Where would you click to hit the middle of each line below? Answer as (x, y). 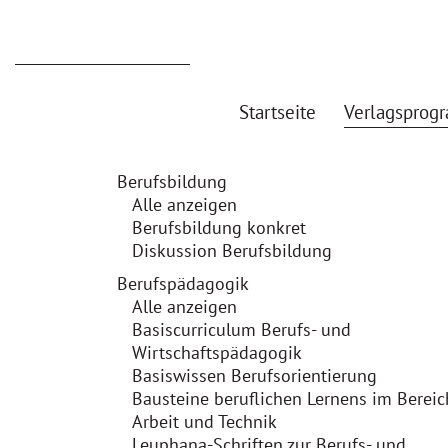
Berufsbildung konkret (219, 227)
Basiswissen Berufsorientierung (254, 375)
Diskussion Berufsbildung (232, 250)
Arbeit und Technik (204, 421)
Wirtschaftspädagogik (217, 352)
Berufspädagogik (183, 283)
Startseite (277, 112)
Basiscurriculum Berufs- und (241, 329)
